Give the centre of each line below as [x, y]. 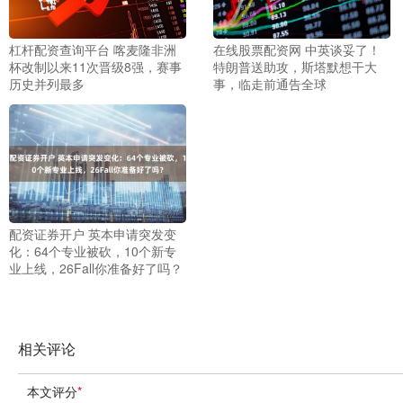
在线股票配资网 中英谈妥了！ [296, 50]
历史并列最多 [47, 84]
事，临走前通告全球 [269, 84]
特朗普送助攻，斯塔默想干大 [295, 67]
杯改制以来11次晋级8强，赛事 [95, 67]
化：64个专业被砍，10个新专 [93, 251]
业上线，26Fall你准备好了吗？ [96, 268]
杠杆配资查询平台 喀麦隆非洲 [93, 50]
